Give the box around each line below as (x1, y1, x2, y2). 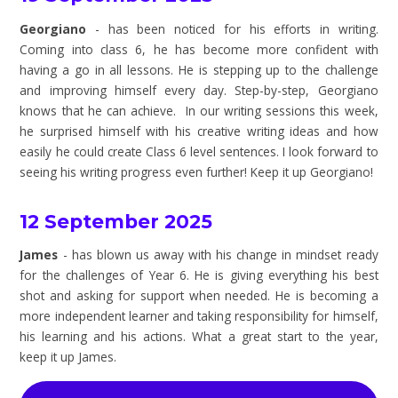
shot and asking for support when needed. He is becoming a (20, 287, 378, 305)
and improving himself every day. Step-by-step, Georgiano (20, 81, 378, 99)
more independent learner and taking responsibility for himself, (20, 307, 378, 325)
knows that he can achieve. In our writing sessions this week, (20, 101, 378, 119)
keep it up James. (20, 348, 117, 366)
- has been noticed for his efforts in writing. (95, 20, 378, 37)
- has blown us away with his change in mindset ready (62, 246, 378, 264)
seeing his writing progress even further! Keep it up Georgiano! (20, 163, 374, 180)
